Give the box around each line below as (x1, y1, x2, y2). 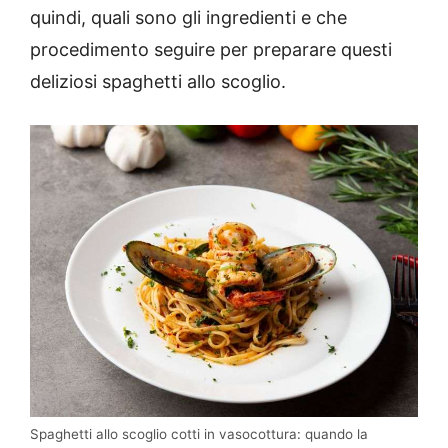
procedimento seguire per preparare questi (30, 39, 392, 61)
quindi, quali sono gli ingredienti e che (30, 7, 347, 29)
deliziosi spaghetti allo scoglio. (30, 71, 286, 93)
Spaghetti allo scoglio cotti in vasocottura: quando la (30, 425, 368, 442)
